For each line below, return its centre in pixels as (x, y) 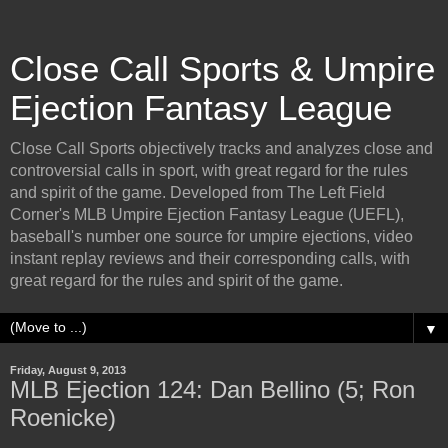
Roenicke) (63, 417)
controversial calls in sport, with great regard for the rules (209, 170)
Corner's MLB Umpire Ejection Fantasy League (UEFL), (207, 214)
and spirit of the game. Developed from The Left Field (197, 192)
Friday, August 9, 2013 (68, 370)
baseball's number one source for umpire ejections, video (211, 236)
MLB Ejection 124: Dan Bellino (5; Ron (212, 389)
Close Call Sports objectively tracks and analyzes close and (221, 148)
